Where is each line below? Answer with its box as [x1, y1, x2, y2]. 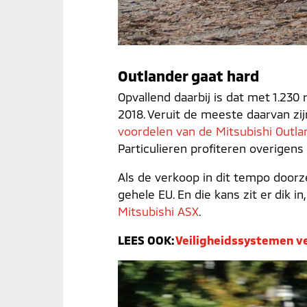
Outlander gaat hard [118, 67, 259, 84]
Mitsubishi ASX [118, 204, 199, 219]
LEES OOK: [118, 233, 175, 247]
